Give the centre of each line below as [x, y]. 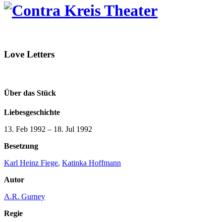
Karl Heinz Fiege [31, 163]
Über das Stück [30, 93]
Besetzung [21, 146]
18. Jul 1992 [73, 129]
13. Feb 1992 [25, 129]
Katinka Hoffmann [91, 163]
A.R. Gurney [25, 196]
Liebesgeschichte [32, 112]
